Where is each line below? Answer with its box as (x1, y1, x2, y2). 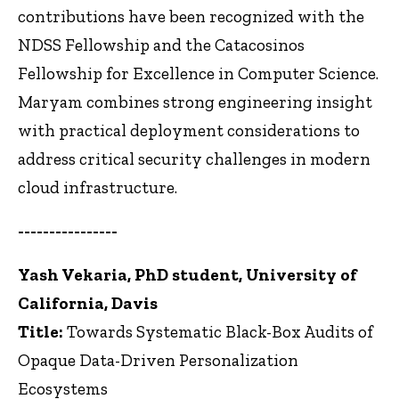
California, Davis (18, 292, 158, 313)
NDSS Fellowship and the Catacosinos (18, 35, 305, 56)
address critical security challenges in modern (18, 149, 370, 170)
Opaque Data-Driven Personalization (18, 349, 298, 370)
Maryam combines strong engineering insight (18, 92, 372, 113)
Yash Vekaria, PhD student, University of (18, 264, 357, 285)
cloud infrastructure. (18, 177, 177, 199)
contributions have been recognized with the (18, 6, 364, 28)
